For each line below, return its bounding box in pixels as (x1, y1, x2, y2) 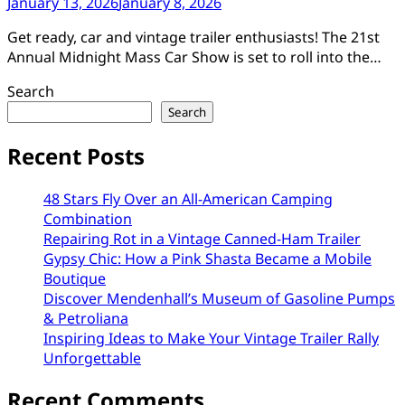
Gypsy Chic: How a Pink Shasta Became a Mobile (43, 248, 372, 268)
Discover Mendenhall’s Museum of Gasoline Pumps (43, 287, 395, 308)
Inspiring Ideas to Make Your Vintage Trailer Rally (43, 327, 379, 348)
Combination (43, 208, 132, 229)
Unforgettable (43, 347, 141, 368)
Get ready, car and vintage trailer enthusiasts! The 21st (7, 26, 380, 47)
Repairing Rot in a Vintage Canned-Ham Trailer (43, 228, 361, 249)
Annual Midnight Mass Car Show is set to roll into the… (7, 46, 381, 67)
